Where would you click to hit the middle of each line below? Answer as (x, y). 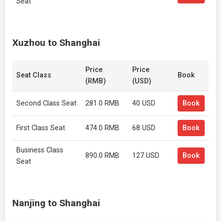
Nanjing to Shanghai (56, 203)
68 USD (144, 128)
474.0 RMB (102, 128)
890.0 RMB (102, 156)
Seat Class (34, 75)
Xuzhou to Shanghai (56, 43)
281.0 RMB (102, 103)
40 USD (144, 103)
